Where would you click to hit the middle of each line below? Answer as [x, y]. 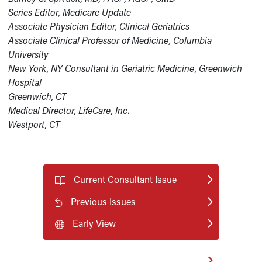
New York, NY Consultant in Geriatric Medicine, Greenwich [125, 68]
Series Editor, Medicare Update [70, 12]
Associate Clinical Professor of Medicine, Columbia [110, 40]
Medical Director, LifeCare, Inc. [69, 110]
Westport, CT [35, 124]
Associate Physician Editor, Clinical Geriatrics [99, 26]
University [29, 54]
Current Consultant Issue [125, 179]
